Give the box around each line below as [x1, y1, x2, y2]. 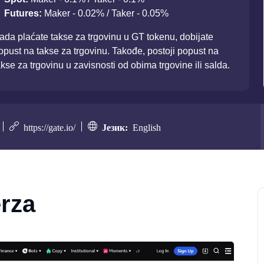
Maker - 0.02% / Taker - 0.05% [44, 8, 169, 18]
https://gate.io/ [19, 122, 75, 131]
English [133, 122, 161, 131]
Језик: [102, 122, 133, 131]
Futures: [4, 8, 45, 18]
